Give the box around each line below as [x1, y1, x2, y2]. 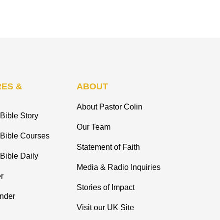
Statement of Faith [77, 143, 140, 152]
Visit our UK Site [77, 203, 134, 212]
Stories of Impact [77, 183, 135, 192]
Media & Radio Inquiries [77, 163, 161, 172]
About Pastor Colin [77, 103, 142, 111]
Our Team [77, 123, 110, 132]
